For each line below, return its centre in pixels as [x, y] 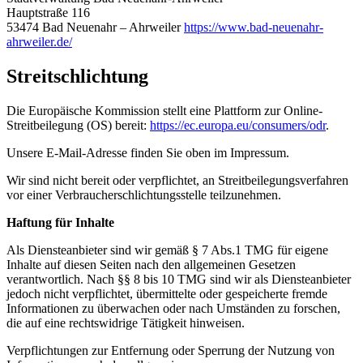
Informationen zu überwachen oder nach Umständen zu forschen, [173, 308]
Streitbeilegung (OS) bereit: [78, 125]
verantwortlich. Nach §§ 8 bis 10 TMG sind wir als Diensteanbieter [179, 279]
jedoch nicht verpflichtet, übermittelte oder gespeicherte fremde [167, 293]
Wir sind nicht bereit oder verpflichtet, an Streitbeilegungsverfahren [177, 180]
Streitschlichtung [77, 77]
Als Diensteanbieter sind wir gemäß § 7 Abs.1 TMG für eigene [167, 250]
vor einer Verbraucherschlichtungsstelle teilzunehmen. [144, 194]
